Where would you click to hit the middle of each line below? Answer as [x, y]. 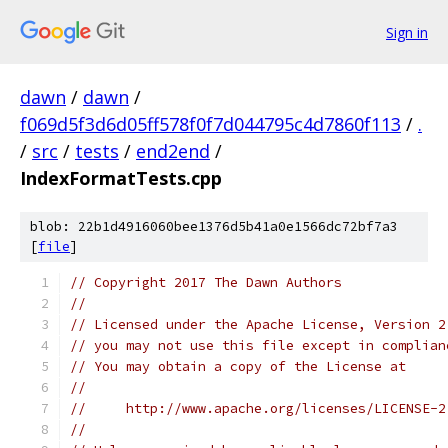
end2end [173, 151]
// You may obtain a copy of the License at [238, 366]
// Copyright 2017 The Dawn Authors [206, 282]
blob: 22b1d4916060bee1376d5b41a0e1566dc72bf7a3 [214, 226]
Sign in [407, 32]
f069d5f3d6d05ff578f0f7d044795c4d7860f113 [210, 124]
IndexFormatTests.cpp [121, 178]
